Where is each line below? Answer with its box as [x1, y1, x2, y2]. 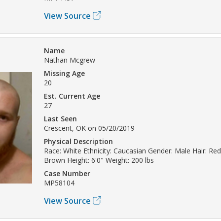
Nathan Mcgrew [44, 55, 95, 65]
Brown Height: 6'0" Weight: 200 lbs [44, 155, 154, 165]
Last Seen [44, 113, 77, 123]
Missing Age [44, 68, 85, 78]
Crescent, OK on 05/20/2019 [44, 123, 135, 133]
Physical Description [44, 136, 113, 146]
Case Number [44, 168, 90, 178]
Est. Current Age [44, 91, 100, 101]
